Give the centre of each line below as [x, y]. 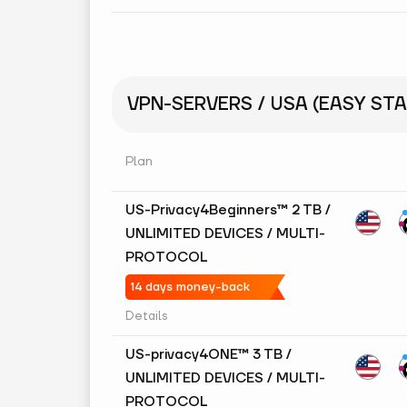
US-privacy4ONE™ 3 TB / [208, 355]
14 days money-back [190, 287]
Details [146, 316]
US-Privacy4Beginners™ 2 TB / [228, 210]
